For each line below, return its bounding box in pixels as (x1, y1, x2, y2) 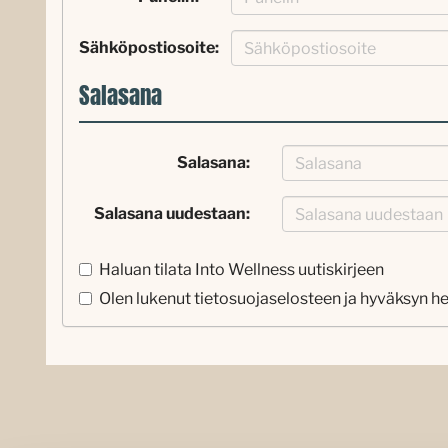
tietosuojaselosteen (194, 289, 341, 308)
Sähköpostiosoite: (79, 38, 219, 57)
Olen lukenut (99, 289, 194, 308)
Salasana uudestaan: (94, 204, 250, 223)
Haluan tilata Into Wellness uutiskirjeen (99, 260, 384, 279)
